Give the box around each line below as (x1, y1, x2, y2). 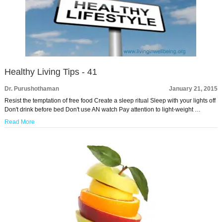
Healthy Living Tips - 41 (4, 67, 97, 77)
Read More (4, 118, 35, 125)
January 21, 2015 (169, 85, 218, 92)
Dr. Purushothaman (4, 85, 59, 92)
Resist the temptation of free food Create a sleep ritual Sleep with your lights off (4, 97, 216, 104)
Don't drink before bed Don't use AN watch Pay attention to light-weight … (4, 106, 201, 113)
